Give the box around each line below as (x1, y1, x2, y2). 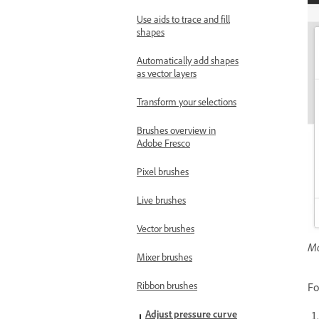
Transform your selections (137, 95, 236, 108)
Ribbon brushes (137, 279, 197, 291)
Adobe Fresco (137, 137, 190, 149)
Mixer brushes (137, 251, 192, 263)
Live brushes (137, 194, 186, 206)
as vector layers (137, 67, 197, 79)
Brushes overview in (137, 124, 216, 136)
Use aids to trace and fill (137, 13, 230, 25)
